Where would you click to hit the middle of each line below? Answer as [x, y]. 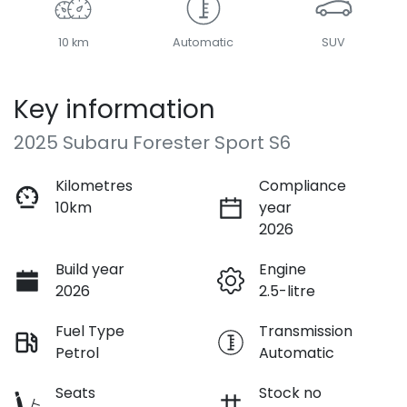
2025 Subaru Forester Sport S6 [152, 142]
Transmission [306, 331]
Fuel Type [90, 331]
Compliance [303, 185]
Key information [114, 109]
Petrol [77, 352]
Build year [90, 269]
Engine [283, 269]
